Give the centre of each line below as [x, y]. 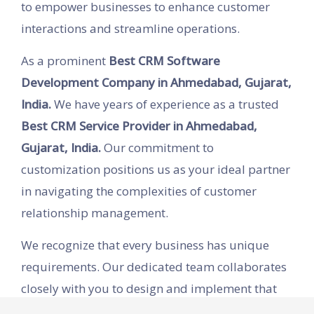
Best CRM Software [164, 61]
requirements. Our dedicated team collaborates [154, 267]
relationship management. [95, 213]
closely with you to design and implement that [149, 289]
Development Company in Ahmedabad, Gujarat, [156, 83]
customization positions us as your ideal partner [156, 170]
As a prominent [65, 61]
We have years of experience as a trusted [165, 104]
